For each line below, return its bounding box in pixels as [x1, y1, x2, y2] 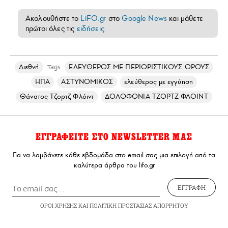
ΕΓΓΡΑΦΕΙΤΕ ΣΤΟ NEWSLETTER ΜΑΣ [35, 131, 193, 142]
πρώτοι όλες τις [25, 23, 77, 33]
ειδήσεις [76, 23, 104, 33]
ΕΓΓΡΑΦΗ [178, 183, 206, 191]
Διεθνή [19, 62, 39, 71]
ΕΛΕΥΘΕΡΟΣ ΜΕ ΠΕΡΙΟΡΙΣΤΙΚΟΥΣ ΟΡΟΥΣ [69, 62, 209, 71]
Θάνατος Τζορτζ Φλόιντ [20, 92, 94, 101]
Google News [122, 13, 167, 23]
